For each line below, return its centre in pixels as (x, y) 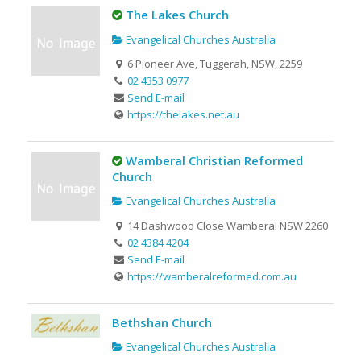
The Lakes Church (177, 15)
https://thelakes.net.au (184, 114)
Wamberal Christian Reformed (214, 161)
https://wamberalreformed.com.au (212, 276)
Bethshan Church (162, 322)
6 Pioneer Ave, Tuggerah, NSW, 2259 (214, 63)
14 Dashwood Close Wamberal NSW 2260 (227, 225)
